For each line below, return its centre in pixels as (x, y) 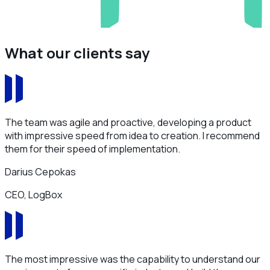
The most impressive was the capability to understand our (133, 259)
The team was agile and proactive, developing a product (128, 123)
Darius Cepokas (40, 172)
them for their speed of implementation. (93, 149)
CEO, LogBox (33, 195)
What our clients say (77, 52)
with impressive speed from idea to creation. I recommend (132, 136)
